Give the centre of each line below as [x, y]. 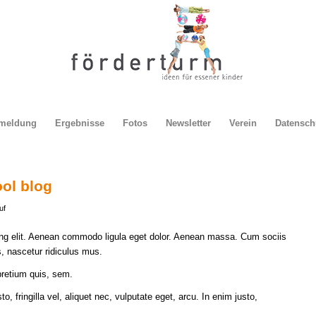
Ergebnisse [79, 123]
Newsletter [188, 123]
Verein [243, 123]
